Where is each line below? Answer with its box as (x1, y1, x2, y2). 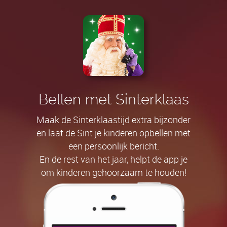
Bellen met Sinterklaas (38, 90, 189, 108)
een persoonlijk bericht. (68, 142, 159, 152)
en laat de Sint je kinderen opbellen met (36, 129, 191, 139)
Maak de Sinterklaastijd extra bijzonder (36, 116, 191, 126)
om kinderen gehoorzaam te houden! (41, 168, 186, 178)
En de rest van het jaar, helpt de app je (40, 155, 187, 165)
